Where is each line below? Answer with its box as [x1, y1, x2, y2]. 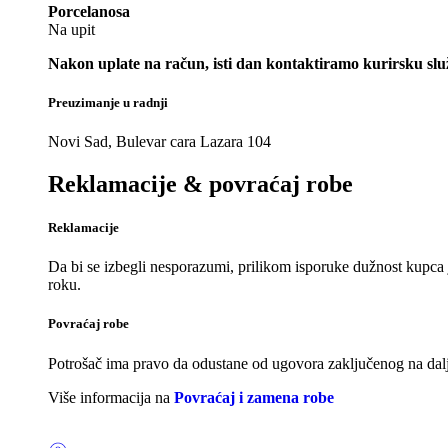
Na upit [48, 20, 95, 38]
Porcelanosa [48, 2, 130, 20]
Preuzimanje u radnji [48, 94, 168, 110]
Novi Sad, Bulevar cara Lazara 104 [48, 132, 271, 150]
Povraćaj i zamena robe [174, 388, 334, 406]
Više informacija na [48, 388, 174, 406]
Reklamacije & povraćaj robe [48, 170, 353, 197]
